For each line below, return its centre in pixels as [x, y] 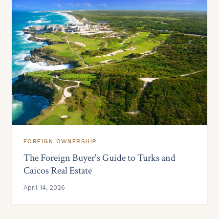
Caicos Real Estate [58, 170]
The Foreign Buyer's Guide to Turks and [99, 158]
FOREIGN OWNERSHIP [60, 141]
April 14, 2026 [44, 187]
